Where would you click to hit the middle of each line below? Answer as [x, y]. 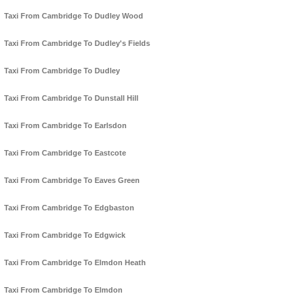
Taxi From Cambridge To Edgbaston [69, 208]
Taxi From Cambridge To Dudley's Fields [77, 44]
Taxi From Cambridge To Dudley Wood [74, 16]
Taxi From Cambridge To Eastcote [65, 153]
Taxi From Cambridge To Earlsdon [65, 126]
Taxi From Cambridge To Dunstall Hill [71, 98]
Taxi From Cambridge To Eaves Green [72, 181]
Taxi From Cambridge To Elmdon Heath [75, 263]
